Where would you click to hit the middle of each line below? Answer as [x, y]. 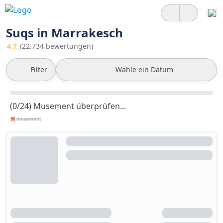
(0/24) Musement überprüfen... [68, 106]
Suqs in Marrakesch [64, 33]
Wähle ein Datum [144, 69]
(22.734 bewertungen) [56, 46]
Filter [39, 69]
